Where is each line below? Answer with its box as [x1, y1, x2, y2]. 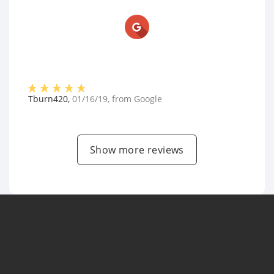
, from [108, 93, 134, 105]
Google [134, 93, 162, 105]
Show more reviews [90, 143, 184, 157]
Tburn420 [28, 93, 68, 105]
